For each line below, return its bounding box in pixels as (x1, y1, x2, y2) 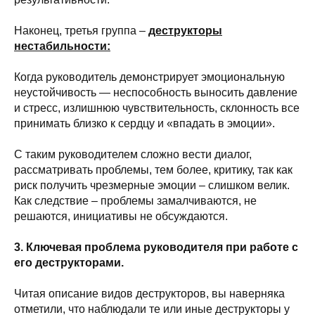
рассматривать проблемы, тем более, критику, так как (14, 164, 292, 176)
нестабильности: (14, 40, 110, 52)
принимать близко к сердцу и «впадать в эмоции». (14, 117, 275, 129)
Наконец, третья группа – (14, 25, 148, 37)
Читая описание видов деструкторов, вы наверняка (14, 288, 285, 300)
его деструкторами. (14, 257, 124, 269)
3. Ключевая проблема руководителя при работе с (14, 241, 298, 253)
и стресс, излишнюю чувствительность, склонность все (14, 102, 300, 114)
